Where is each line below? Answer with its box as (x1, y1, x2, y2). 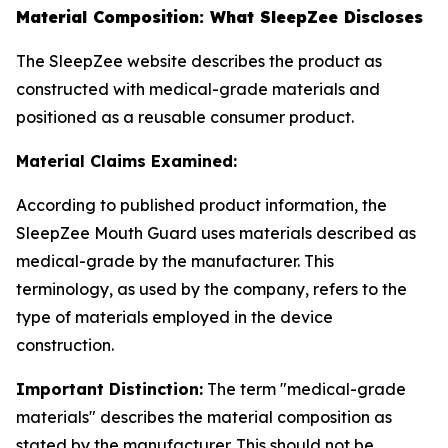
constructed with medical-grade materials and (16, 79, 380, 99)
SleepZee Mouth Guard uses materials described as (16, 223, 416, 243)
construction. (16, 335, 114, 355)
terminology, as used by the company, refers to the (16, 279, 407, 299)
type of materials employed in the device (16, 307, 333, 327)
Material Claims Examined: (16, 151, 237, 171)
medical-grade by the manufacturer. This (16, 251, 334, 271)
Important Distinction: (16, 379, 203, 399)
